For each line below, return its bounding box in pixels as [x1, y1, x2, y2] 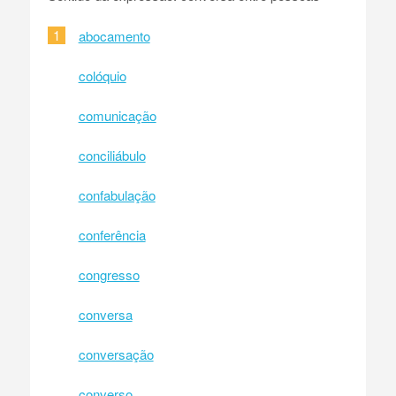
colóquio [78, 65, 126, 85]
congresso [78, 264, 140, 284]
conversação [78, 344, 154, 363]
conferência [78, 225, 146, 244]
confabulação [78, 185, 156, 204]
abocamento [78, 26, 150, 45]
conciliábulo [78, 145, 146, 164]
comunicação [78, 105, 156, 125]
